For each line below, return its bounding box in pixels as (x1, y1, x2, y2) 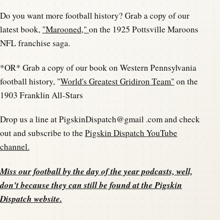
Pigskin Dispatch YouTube (85, 127, 177, 139)
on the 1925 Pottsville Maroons (89, 24, 198, 35)
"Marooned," (42, 24, 89, 35)
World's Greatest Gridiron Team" (60, 75, 174, 87)
